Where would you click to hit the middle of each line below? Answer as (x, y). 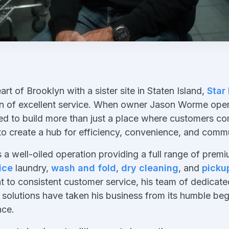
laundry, (32, 168)
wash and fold (84, 168)
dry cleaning (150, 168)
